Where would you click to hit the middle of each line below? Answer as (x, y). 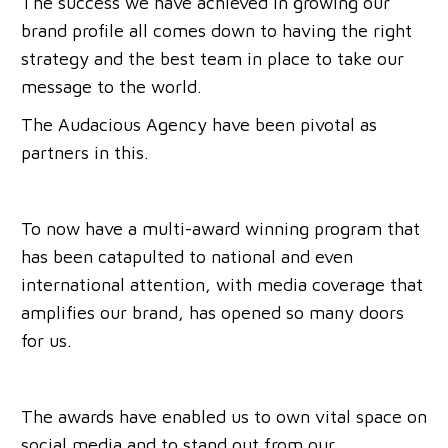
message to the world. (111, 87)
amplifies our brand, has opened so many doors (212, 313)
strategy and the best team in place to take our (212, 59)
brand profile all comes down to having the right (216, 31)
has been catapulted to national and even (187, 257)
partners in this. (85, 153)
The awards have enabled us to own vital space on (224, 417)
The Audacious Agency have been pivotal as (199, 125)
